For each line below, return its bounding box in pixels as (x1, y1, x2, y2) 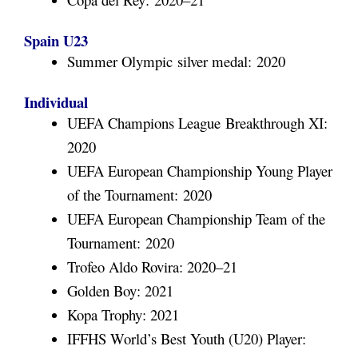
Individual (24, 91, 88, 113)
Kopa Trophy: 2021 (67, 304, 179, 325)
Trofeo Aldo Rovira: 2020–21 (67, 257, 237, 277)
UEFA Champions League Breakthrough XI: (67, 113, 328, 133)
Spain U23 (24, 30, 88, 52)
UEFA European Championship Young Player (67, 161, 332, 181)
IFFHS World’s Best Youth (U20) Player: (67, 328, 306, 349)
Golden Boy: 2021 (67, 280, 173, 301)
